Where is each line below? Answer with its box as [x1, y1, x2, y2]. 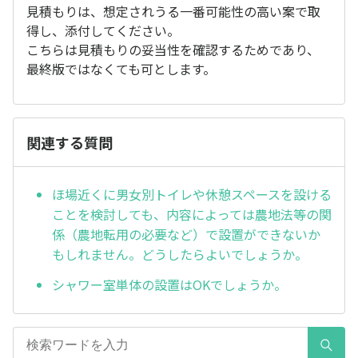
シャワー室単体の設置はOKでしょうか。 [52, 275, 287, 295]
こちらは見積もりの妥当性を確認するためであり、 [26, 40, 320, 59]
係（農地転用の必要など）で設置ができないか [52, 225, 320, 245]
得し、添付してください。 [26, 21, 180, 40]
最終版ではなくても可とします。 [26, 59, 216, 78]
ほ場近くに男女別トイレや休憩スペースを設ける [52, 185, 332, 205]
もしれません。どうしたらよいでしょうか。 [52, 245, 308, 265]
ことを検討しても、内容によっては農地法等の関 [52, 205, 332, 225]
